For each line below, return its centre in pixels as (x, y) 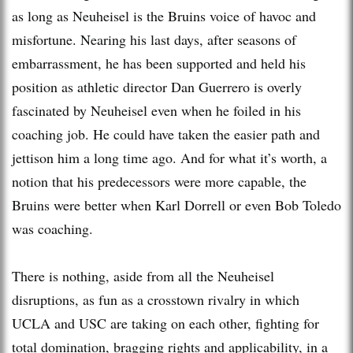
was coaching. (52, 228)
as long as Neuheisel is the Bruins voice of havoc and (164, 15)
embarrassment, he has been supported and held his (159, 63)
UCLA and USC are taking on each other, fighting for (165, 323)
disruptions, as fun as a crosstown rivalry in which (156, 299)
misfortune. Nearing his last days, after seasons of (154, 39)
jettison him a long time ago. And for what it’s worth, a (169, 157)
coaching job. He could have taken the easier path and (166, 134)
